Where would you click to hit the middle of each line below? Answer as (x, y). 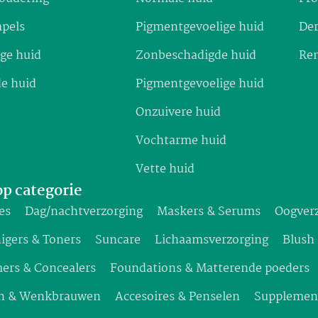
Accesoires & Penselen (178, 297)
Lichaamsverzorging (212, 241)
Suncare (118, 241)
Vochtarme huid (181, 141)
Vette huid (165, 170)
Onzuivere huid (179, 113)
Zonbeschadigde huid (196, 56)
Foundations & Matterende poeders (210, 269)
